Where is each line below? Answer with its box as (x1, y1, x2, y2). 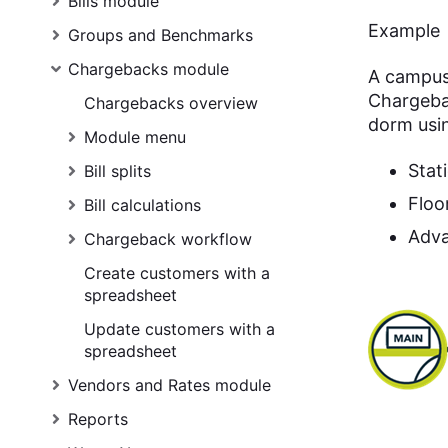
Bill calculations (84, 195, 201, 215)
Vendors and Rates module (68, 375, 271, 395)
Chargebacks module (68, 59, 229, 79)
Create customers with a (84, 263, 270, 283)
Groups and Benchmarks (68, 25, 253, 45)
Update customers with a (84, 319, 275, 339)
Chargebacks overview (84, 93, 258, 113)
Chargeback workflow (84, 229, 252, 249)
